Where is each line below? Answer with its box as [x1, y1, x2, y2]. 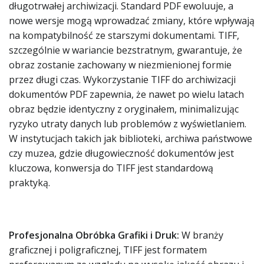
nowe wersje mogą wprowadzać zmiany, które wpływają [9, 14, 255, 27]
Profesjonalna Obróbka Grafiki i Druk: [9, 229, 179, 242]
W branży [179, 229, 223, 242]
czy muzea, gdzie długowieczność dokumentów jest [9, 147, 234, 160]
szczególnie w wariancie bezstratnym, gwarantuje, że [9, 44, 242, 57]
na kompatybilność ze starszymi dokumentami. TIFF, [9, 29, 239, 42]
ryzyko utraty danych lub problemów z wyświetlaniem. [9, 117, 246, 130]
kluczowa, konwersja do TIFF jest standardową [9, 161, 213, 174]
